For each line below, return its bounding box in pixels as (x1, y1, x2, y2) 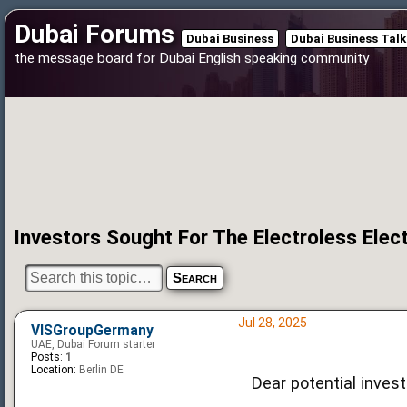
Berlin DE (76, 362, 124, 376)
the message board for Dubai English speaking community (15, 50, 369, 66)
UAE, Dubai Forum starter (31, 337, 155, 351)
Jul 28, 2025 (237, 314, 307, 330)
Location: (31, 362, 76, 376)
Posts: (31, 350, 63, 363)
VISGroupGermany (31, 322, 154, 339)
